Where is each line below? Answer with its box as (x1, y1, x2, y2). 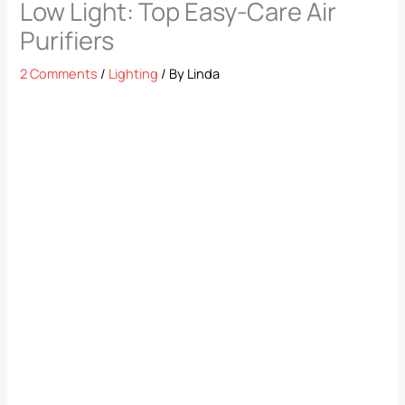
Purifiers (20, 24, 115, 58)
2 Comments (20, 64, 99, 83)
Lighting (108, 64, 159, 83)
